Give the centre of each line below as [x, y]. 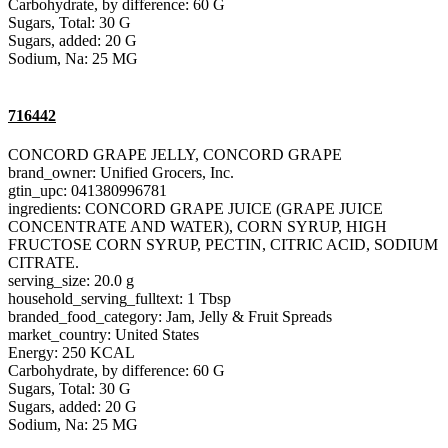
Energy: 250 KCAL [71, 353]
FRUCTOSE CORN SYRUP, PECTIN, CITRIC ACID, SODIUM [223, 245]
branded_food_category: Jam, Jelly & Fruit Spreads [170, 317]
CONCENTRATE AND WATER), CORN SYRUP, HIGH [197, 227]
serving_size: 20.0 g [71, 281]
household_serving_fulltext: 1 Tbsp [119, 299]
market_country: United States [103, 335]
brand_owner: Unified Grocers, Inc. [121, 173]
